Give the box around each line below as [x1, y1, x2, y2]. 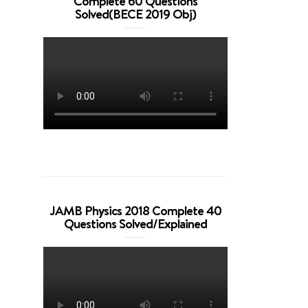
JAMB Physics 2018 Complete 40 [49, 201, 222, 219]
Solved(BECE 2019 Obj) [75, 4, 197, 23]
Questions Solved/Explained [64, 214, 208, 232]
